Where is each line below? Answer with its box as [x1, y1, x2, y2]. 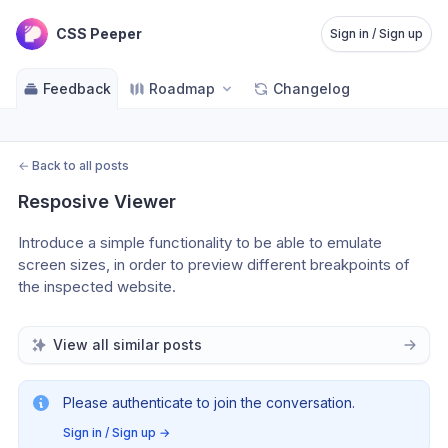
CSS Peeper [56, 25, 142, 42]
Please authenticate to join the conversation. [63, 394, 355, 411]
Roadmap [149, 80, 215, 97]
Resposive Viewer [18, 191, 176, 212]
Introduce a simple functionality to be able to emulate [18, 233, 382, 252]
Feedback [43, 80, 111, 97]
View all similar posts [53, 336, 202, 353]
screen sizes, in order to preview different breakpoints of [18, 255, 410, 274]
